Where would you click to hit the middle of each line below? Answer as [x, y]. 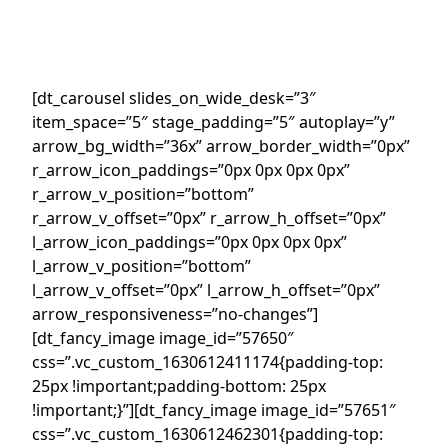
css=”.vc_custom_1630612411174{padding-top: [207, 361]
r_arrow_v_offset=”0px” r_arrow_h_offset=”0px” [209, 217]
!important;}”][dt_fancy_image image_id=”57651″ [214, 409]
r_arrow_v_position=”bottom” [143, 193]
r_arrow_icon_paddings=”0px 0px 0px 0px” [191, 169]
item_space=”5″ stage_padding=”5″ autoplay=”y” [213, 121]
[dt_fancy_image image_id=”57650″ [163, 337]
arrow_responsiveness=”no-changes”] [175, 313]
